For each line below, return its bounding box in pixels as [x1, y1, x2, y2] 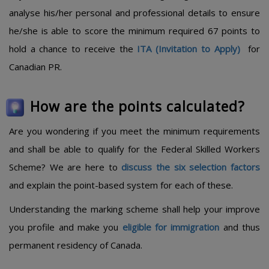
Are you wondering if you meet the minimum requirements [9, 125, 260, 137]
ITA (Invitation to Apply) [137, 43, 240, 55]
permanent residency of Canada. [9, 239, 142, 251]
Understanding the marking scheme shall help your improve [9, 203, 260, 215]
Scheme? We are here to [9, 161, 122, 173]
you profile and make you [9, 221, 122, 233]
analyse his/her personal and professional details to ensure [9, 7, 260, 19]
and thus [219, 221, 261, 233]
